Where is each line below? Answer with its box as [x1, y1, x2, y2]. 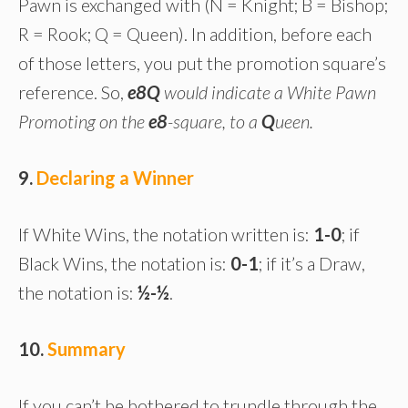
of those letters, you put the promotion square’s [18, 52, 386, 75]
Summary [47, 338, 126, 361]
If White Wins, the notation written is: [18, 223, 313, 246]
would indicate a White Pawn [160, 81, 376, 104]
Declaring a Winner [36, 167, 194, 189]
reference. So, [18, 81, 127, 104]
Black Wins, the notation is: [18, 252, 230, 275]
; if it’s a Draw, [259, 252, 365, 275]
